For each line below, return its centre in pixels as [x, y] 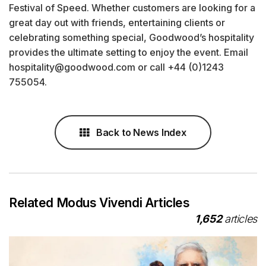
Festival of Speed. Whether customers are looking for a [132, 7]
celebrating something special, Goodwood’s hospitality [132, 37]
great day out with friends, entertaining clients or [117, 22]
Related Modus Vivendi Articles [99, 202]
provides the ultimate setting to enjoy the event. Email [129, 52]
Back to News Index [140, 132]
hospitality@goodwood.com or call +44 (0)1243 [116, 67]
